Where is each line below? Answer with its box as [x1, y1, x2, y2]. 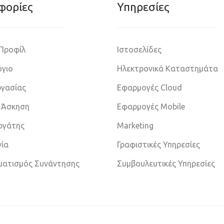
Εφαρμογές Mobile [117, 102, 185, 111]
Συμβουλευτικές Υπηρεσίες [117, 159, 215, 168]
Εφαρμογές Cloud [117, 83, 182, 92]
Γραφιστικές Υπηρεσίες [117, 140, 200, 149]
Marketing [117, 121, 153, 130]
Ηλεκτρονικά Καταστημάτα [117, 64, 218, 73]
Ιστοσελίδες [117, 45, 161, 54]
